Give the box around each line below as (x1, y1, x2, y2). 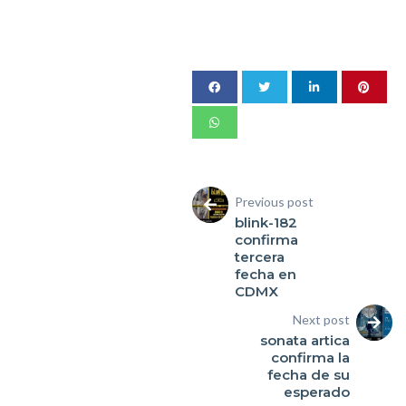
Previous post (234, 194, 314, 209)
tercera (234, 248, 285, 266)
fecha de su (267, 366, 351, 383)
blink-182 (234, 214, 297, 231)
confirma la (271, 349, 351, 366)
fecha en (234, 266, 296, 283)
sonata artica (260, 332, 351, 349)
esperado (284, 383, 351, 401)
